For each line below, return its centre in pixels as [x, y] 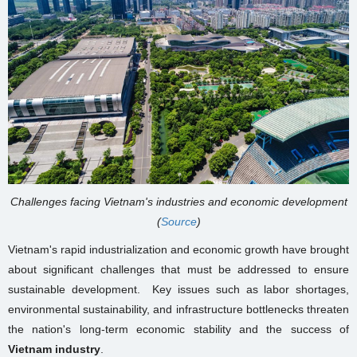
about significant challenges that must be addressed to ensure [178, 270]
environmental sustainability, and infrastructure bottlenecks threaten [178, 310]
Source [178, 222]
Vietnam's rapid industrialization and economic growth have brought [178, 250]
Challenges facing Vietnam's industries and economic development [178, 202]
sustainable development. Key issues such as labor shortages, [178, 290]
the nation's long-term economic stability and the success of [178, 330]
